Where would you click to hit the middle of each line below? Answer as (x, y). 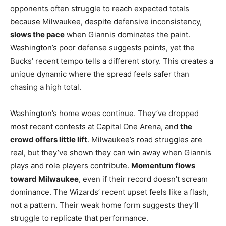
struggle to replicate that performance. (79, 218)
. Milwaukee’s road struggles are (145, 139)
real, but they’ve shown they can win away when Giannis (111, 152)
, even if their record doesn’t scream (143, 179)
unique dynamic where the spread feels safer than (100, 74)
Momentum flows (163, 165)
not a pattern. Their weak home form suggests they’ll (104, 205)
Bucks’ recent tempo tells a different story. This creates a (112, 61)
